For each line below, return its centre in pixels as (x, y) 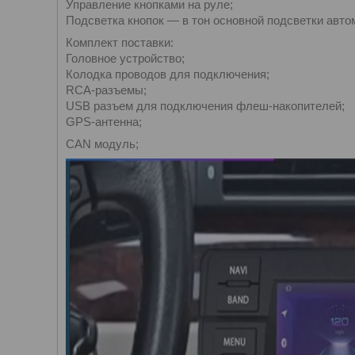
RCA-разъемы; (106, 90)
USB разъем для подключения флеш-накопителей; (205, 106)
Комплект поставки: (120, 42)
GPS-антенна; (104, 122)
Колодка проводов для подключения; (168, 74)
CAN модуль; (102, 144)
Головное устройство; (125, 58)
